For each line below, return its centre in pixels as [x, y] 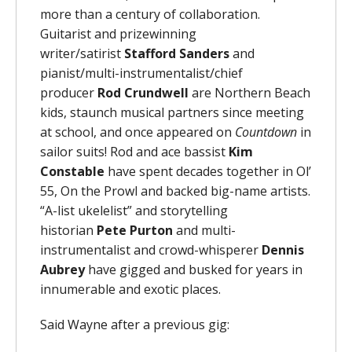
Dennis [283, 249]
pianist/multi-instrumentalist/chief [141, 73]
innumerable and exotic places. [132, 289]
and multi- [204, 230]
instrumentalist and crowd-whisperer [151, 249]
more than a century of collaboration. [150, 14]
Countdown [268, 132]
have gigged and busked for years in [194, 269]
